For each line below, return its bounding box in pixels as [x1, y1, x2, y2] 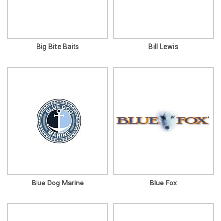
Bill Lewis [148, 42, 178, 51]
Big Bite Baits [36, 42, 79, 51]
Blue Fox [149, 179, 177, 187]
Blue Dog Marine [31, 179, 84, 187]
